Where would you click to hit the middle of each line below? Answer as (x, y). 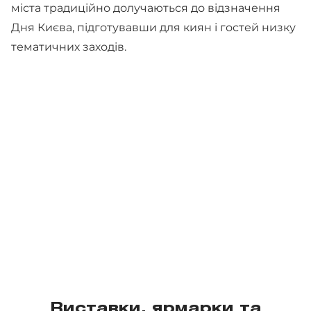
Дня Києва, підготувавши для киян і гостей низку (153, 27)
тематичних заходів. (69, 47)
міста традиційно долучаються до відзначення (146, 8)
